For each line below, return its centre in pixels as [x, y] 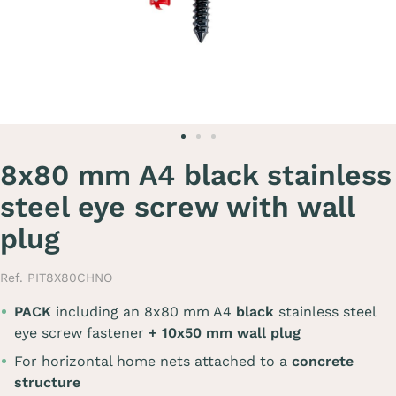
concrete [323, 361]
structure [47, 382]
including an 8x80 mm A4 [144, 312]
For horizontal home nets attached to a [153, 361]
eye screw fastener [81, 333]
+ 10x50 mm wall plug [225, 333]
